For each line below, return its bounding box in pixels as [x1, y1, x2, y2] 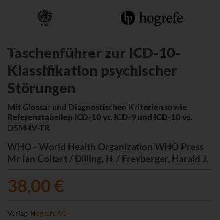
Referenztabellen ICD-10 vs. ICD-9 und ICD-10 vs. [7, 111, 192, 122]
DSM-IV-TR [7, 122, 50, 133]
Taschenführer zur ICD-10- [7, 43, 181, 61]
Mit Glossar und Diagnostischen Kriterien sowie [7, 101, 187, 112]
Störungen [7, 79, 76, 96]
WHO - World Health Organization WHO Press [7, 140, 203, 152]
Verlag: [7, 208, 29, 217]
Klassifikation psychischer [7, 61, 177, 79]
